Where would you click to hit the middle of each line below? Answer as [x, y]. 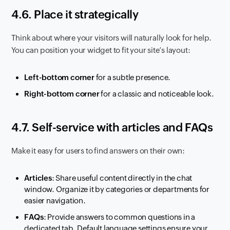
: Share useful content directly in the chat [122, 178]
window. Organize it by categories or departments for [117, 189]
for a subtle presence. [132, 78]
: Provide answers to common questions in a [119, 217]
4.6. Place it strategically [75, 15]
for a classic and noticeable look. [157, 94]
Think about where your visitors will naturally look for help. [112, 38]
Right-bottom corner [62, 94]
